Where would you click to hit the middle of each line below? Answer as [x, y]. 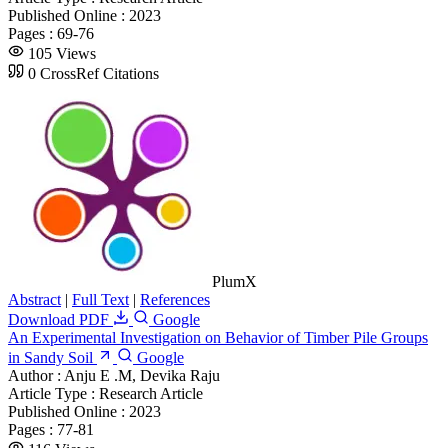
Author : [36, 375]
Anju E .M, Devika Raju [142, 375]
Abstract [34, 299]
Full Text [100, 299]
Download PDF [60, 319]
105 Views [62, 53]
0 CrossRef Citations [93, 73]
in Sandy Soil [50, 357]
